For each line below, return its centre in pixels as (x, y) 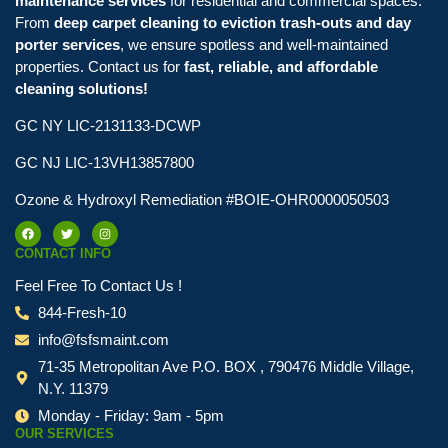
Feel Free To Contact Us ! (98, 286)
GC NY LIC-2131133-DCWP (108, 126)
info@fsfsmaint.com (103, 340)
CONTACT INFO (63, 254)
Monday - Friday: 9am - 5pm (130, 416)
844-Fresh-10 (81, 313)
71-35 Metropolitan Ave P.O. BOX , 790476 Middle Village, (225, 367)
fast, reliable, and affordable (281, 67)
